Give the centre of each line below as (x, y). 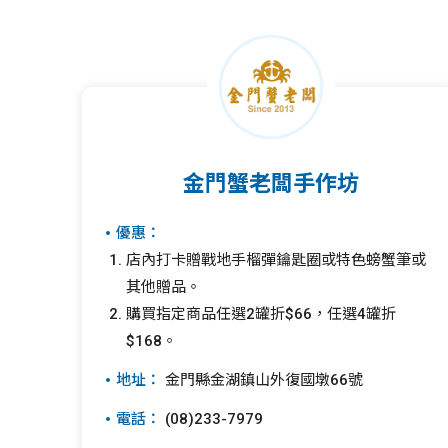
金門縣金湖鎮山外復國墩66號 (262, 380)
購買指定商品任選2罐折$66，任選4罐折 (261, 314)
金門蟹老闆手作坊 (270, 183)
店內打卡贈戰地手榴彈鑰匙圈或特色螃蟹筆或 (276, 260)
